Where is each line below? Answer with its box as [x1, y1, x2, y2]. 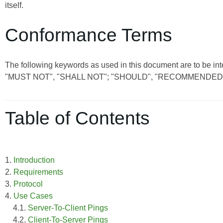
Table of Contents [5, 108, 150, 129]
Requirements [13, 168, 63, 177]
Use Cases [13, 192, 53, 201]
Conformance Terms [5, 24, 172, 45]
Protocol [13, 180, 43, 189]
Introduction [13, 156, 55, 165]
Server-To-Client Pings [28, 204, 108, 213]
